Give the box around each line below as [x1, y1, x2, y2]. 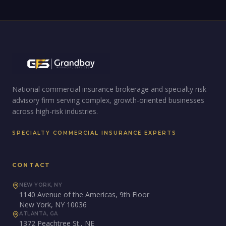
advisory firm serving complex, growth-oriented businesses [12, 95, 204, 105]
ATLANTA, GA [19, 210, 58, 217]
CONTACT [12, 161, 51, 168]
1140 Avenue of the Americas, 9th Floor [19, 190, 149, 199]
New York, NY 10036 [19, 200, 87, 209]
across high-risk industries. [12, 106, 98, 116]
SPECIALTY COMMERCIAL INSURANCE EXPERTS [12, 130, 177, 136]
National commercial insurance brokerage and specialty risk [12, 84, 206, 94]
